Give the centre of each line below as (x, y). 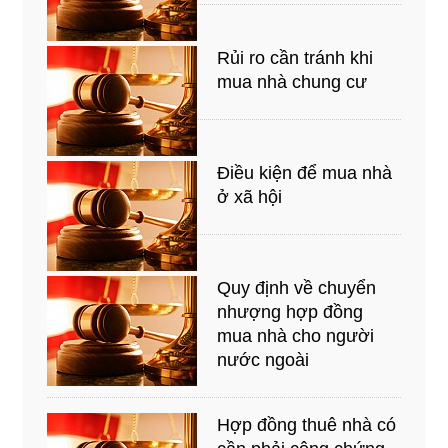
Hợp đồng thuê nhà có (307, 424)
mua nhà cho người (296, 335)
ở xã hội (250, 196)
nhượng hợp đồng (290, 311)
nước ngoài (263, 359)
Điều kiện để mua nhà (305, 172)
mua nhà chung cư (292, 81)
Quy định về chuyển (297, 287)
